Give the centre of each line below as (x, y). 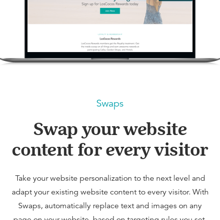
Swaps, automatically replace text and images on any (110, 206)
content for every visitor (110, 149)
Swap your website (110, 128)
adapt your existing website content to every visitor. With (110, 192)
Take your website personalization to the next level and (110, 178)
